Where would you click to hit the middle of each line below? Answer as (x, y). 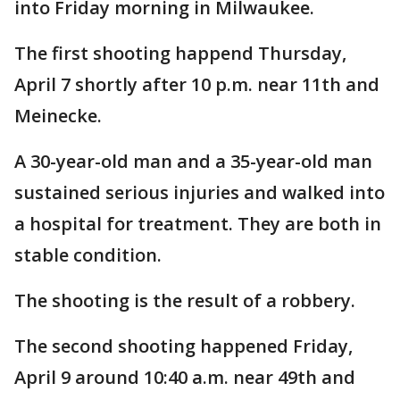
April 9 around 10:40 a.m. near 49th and (185, 377)
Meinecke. (58, 116)
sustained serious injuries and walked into (200, 192)
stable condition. (88, 255)
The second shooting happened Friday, (183, 346)
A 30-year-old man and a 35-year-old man (193, 161)
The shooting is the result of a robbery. (185, 300)
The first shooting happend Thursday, (180, 53)
